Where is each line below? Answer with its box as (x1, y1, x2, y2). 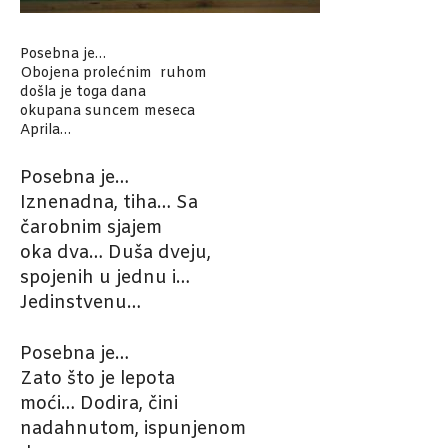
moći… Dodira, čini (20, 392, 178, 417)
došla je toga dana (20, 83, 146, 103)
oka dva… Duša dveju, (20, 241, 211, 266)
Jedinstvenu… (20, 291, 141, 316)
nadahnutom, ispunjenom (20, 417, 246, 442)
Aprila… (20, 121, 71, 141)
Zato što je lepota (20, 367, 175, 392)
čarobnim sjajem (20, 216, 162, 241)
